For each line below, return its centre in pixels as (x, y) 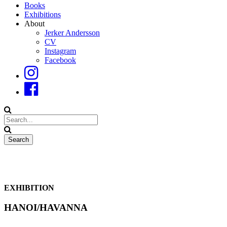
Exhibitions (43, 14)
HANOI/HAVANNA (46, 207)
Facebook (60, 60)
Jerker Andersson (72, 33)
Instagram (60, 51)
